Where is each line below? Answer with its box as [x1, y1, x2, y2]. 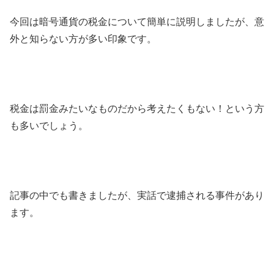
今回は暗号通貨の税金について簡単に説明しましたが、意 [10, 17, 264, 28]
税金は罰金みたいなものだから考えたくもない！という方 [10, 103, 264, 114]
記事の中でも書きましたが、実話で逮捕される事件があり [10, 190, 264, 201]
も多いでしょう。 [10, 120, 88, 131]
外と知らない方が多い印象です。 [10, 34, 157, 45]
